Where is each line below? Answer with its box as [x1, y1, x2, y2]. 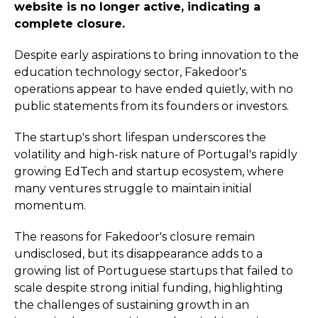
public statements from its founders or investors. [14, 99, 289, 113]
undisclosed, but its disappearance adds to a [14, 247, 263, 261]
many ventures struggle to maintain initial [14, 182, 252, 195]
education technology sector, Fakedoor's [14, 65, 246, 79]
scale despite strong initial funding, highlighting [14, 281, 283, 295]
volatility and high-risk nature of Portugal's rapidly [14, 148, 297, 161]
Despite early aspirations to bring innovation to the [14, 48, 299, 62]
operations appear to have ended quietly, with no [14, 82, 293, 96]
